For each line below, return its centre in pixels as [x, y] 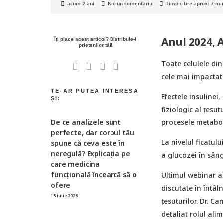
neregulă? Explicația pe [91, 153]
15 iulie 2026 [64, 195]
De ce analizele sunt [86, 122]
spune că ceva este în [88, 143]
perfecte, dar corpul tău [93, 132]
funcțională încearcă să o [94, 174]
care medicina [75, 164]
